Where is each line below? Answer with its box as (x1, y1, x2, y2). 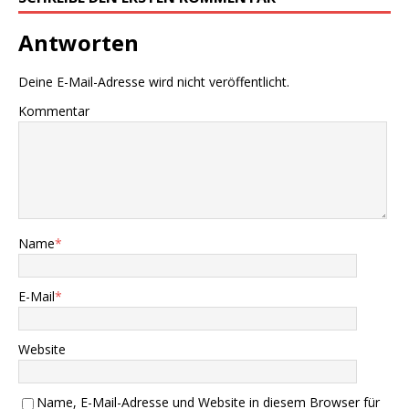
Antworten (18, 26, 139, 58)
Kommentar (18, 101, 89, 120)
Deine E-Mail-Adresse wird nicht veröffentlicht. (18, 72, 289, 90)
